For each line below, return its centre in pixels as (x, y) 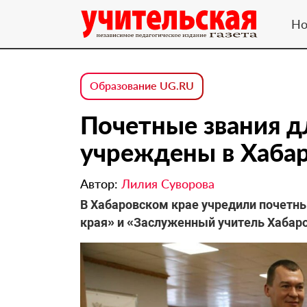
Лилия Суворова (168, 184)
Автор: (101, 184)
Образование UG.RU (142, 85)
